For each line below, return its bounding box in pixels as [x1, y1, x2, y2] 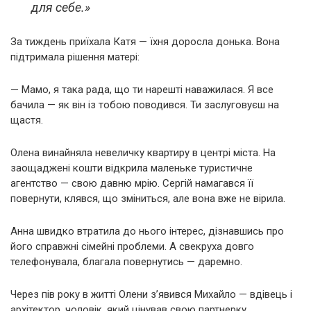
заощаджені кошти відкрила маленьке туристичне [10, 162, 253, 175]
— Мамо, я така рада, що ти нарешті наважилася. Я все [10, 83, 274, 96]
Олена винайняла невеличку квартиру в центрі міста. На [10, 146, 276, 160]
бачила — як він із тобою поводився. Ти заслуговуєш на [10, 99, 279, 112]
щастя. [10, 114, 43, 127]
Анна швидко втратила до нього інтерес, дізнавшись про [10, 225, 284, 238]
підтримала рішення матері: [10, 51, 140, 64]
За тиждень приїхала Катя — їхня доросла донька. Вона [10, 35, 280, 49]
